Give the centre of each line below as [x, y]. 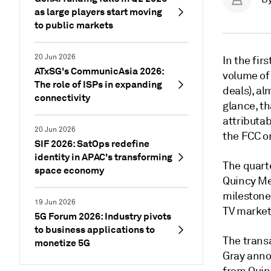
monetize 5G [62, 243]
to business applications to [95, 230]
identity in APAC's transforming [103, 157]
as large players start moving [98, 12]
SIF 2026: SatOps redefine [92, 144]
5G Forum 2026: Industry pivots [103, 216]
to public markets [74, 25]
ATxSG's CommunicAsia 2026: [100, 71]
